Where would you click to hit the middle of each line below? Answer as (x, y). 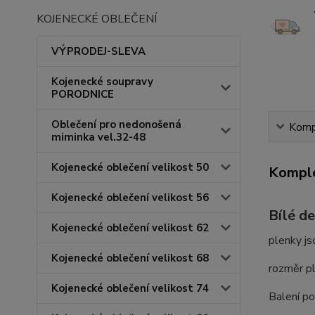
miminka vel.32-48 (98, 137)
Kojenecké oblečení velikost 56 (130, 198)
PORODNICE (83, 94)
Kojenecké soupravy (102, 82)
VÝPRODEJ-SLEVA (98, 51)
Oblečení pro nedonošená (116, 124)
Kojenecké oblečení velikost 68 (130, 258)
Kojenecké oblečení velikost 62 (130, 228)
